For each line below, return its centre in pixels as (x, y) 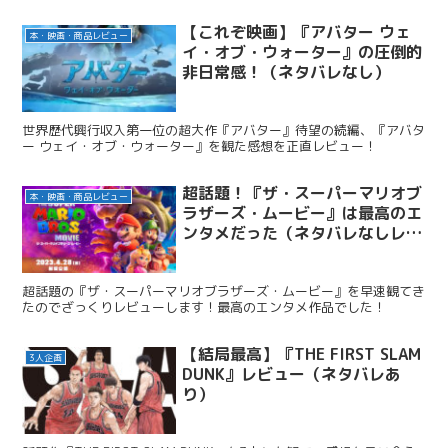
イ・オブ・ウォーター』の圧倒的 (302, 52)
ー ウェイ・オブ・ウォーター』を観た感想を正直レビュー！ (200, 145)
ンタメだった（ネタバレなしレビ (302, 233)
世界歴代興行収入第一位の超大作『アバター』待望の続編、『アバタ (224, 129)
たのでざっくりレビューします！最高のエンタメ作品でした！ (204, 306)
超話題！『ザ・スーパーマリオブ (302, 193)
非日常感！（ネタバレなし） (286, 72)
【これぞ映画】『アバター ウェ (297, 32)
